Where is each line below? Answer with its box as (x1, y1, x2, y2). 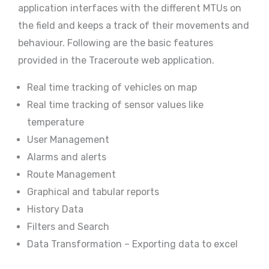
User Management (27, 134, 109, 146)
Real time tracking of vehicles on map (27, 82, 197, 94)
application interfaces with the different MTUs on (18, 2, 241, 14)
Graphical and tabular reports (27, 186, 159, 198)
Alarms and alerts (27, 151, 106, 163)
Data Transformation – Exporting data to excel (27, 238, 238, 250)
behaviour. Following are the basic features (18, 37, 213, 49)
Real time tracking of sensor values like (27, 99, 204, 111)
